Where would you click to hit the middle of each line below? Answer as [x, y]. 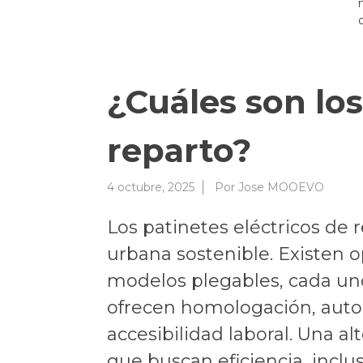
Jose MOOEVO [281, 187]
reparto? [179, 150]
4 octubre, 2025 [151, 187]
